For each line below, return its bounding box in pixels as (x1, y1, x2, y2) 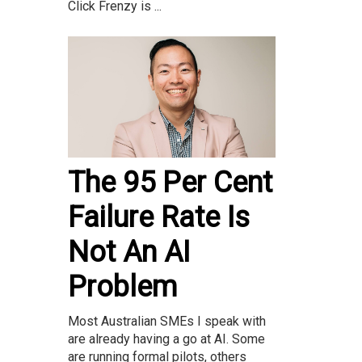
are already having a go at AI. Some (68, 330, 265, 347)
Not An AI (68, 234, 190, 269)
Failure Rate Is (68, 200, 250, 234)
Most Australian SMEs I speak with (68, 313, 266, 329)
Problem (68, 269, 177, 304)
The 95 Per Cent (68, 165, 272, 200)
